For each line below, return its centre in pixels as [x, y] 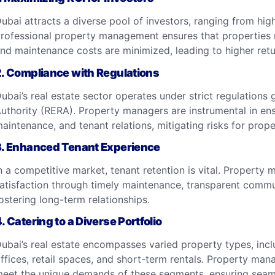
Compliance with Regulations [83, 72]
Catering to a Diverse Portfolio [84, 222]
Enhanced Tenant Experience [83, 147]
